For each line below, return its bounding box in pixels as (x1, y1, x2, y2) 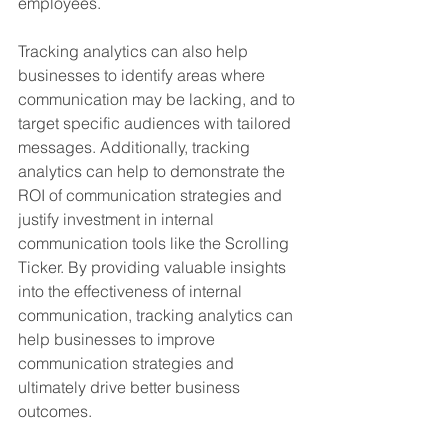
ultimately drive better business (18, 376, 244, 397)
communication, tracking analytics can (18, 304, 297, 325)
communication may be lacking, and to (18, 88, 299, 109)
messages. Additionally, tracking (18, 136, 254, 157)
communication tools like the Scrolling (18, 232, 293, 253)
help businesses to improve (18, 328, 219, 349)
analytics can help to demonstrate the (18, 160, 289, 181)
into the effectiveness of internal (18, 280, 246, 301)
